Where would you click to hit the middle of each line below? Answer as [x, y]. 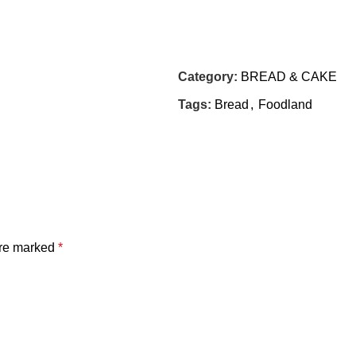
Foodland [285, 104]
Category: [208, 77]
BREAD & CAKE [289, 77]
